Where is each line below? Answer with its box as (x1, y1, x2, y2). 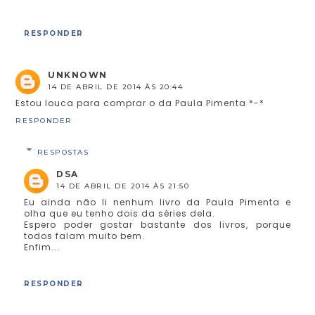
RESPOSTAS (37, 147, 89, 157)
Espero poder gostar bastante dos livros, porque (24, 218, 291, 231)
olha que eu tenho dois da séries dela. (24, 207, 216, 219)
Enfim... (24, 240, 60, 253)
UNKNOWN (48, 69, 108, 80)
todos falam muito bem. (24, 229, 146, 242)
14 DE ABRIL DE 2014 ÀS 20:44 (48, 82, 184, 91)
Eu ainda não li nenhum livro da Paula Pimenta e (24, 195, 291, 208)
